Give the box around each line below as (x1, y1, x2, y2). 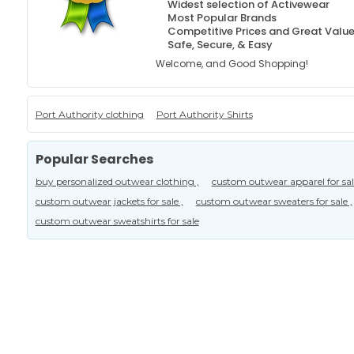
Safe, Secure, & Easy (168, 37, 273, 52)
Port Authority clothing (35, 108, 144, 120)
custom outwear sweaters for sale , (195, 195, 352, 207)
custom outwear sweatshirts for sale (35, 215, 199, 227)
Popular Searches (35, 150, 153, 168)
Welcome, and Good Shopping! (156, 57, 309, 70)
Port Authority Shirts (156, 108, 253, 120)
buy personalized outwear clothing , (35, 175, 199, 187)
